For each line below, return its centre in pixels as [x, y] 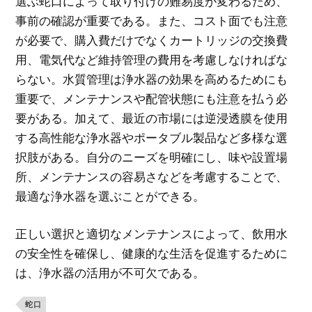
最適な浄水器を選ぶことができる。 [110, 196]
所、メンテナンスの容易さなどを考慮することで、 [152, 177]
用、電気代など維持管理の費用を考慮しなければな [152, 60]
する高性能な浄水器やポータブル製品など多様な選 [152, 138]
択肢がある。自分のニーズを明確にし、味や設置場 [152, 157]
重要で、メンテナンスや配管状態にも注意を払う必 [152, 99]
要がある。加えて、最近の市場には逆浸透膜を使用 [152, 118]
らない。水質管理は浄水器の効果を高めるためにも [152, 79]
